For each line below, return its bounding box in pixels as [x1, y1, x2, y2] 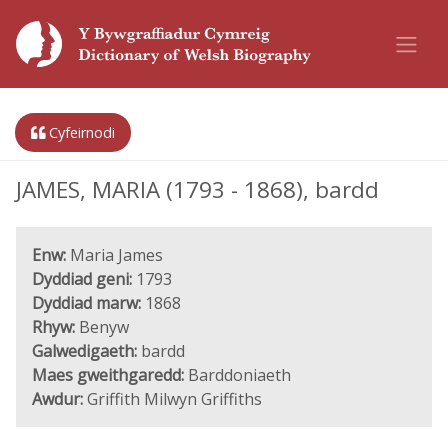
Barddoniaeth [184, 364, 291, 386]
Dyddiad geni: [32, 268, 132, 290]
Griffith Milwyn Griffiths [83, 388, 262, 410]
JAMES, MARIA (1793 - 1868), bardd [16, 174, 379, 205]
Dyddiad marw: [32, 292, 141, 314]
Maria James [66, 244, 163, 266]
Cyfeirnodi [45, 123, 115, 142]
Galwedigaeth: [32, 340, 137, 362]
